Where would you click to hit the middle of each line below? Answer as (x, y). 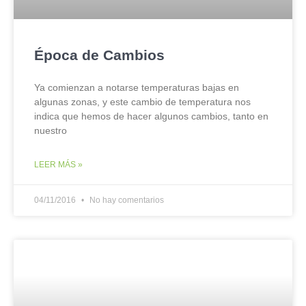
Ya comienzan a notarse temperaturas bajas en (137, 87)
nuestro (51, 130)
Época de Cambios (99, 55)
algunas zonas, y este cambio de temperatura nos (142, 102)
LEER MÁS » (58, 165)
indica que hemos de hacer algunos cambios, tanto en (151, 116)
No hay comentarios (126, 200)
